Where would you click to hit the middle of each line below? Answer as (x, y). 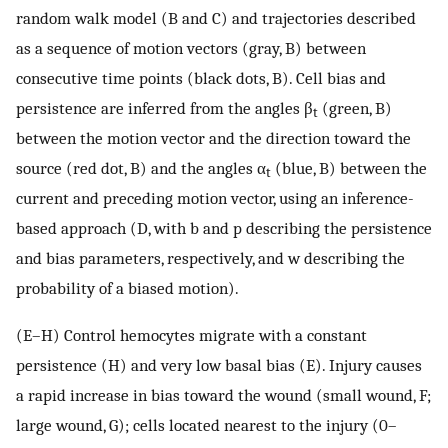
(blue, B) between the (349, 167)
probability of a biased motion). (127, 287)
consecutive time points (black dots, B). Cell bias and (201, 77)
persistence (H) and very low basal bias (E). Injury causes (219, 365)
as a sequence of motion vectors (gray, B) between (191, 47)
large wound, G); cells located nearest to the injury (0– (206, 425)
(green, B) (355, 107)
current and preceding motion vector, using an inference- (215, 197)
